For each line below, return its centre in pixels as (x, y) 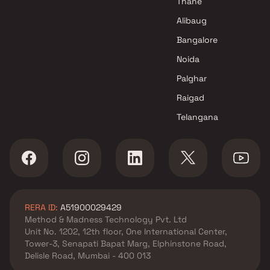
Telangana (198, 117)
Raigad (191, 98)
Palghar (192, 78)
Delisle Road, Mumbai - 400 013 (88, 256)
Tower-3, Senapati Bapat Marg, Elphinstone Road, (126, 243)
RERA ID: (41, 207)
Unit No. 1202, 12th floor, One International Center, (126, 231)
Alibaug (192, 20)
